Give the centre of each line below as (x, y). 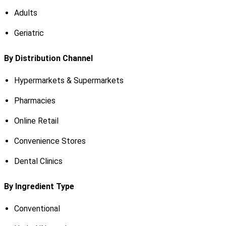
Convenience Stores (50, 141)
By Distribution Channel (48, 58)
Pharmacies (35, 100)
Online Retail (36, 121)
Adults (25, 13)
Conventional (37, 208)
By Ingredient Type (39, 186)
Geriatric (29, 33)
